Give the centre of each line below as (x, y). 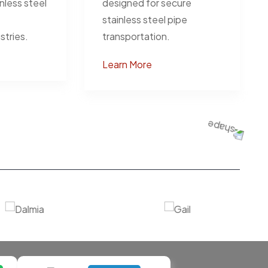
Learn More (127, 64)
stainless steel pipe (145, 19)
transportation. (136, 36)
